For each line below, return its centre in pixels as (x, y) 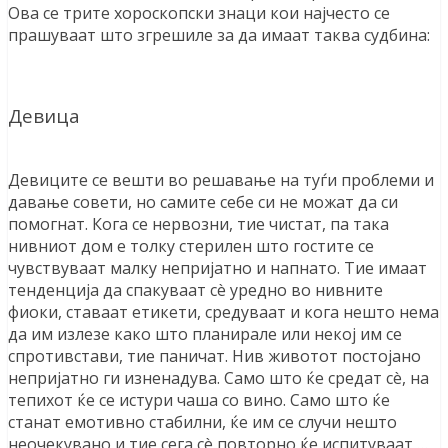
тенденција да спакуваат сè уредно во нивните (195, 289)
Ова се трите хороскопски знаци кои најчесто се (199, 13)
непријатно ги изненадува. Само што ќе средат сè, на (218, 377)
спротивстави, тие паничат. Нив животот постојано (214, 355)
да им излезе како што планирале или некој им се (205, 333)
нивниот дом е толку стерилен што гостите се (191, 245)
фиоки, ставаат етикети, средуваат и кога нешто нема (223, 311)
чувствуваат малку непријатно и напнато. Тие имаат (217, 267)
